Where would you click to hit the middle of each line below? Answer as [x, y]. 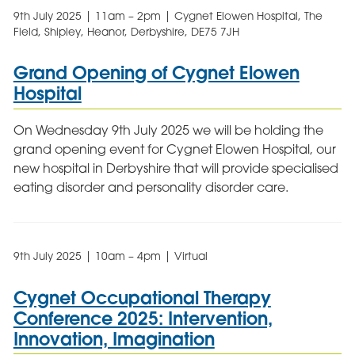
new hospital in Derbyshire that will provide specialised [176, 168]
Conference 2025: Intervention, [143, 318]
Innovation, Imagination [114, 338]
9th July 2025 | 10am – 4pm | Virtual [110, 256]
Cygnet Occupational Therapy [142, 297]
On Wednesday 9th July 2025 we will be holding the [168, 130]
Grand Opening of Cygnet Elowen [156, 72]
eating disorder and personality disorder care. [151, 187]
